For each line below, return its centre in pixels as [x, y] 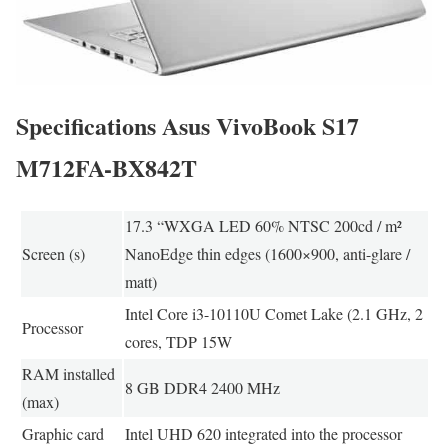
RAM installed [68, 373]
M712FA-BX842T [106, 168]
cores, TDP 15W [178, 341]
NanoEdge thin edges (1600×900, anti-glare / [267, 253]
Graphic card [62, 433]
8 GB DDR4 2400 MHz [202, 387]
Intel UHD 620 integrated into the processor [263, 433]
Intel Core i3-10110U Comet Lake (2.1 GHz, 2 [273, 313]
